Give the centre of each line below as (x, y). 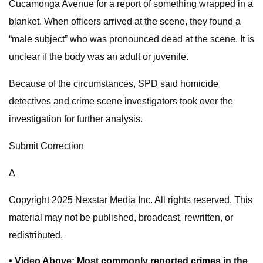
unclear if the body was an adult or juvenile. (99, 57)
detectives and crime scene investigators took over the (121, 101)
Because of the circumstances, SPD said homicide (114, 84)
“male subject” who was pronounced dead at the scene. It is (131, 39)
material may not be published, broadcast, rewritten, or (121, 218)
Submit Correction (46, 146)
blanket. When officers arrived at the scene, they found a (125, 21)
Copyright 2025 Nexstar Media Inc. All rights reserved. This (131, 200)
